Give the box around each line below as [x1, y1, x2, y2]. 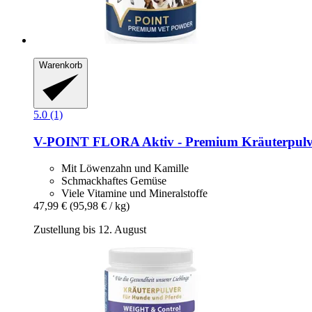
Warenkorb [39, 60, 82, 71]
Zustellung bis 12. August [33, 224, 146, 236]
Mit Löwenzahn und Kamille [61, 162, 189, 175]
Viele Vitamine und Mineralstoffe [61, 187, 208, 200]
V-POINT [33, 134, 89, 149]
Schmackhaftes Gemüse [61, 175, 166, 187]
